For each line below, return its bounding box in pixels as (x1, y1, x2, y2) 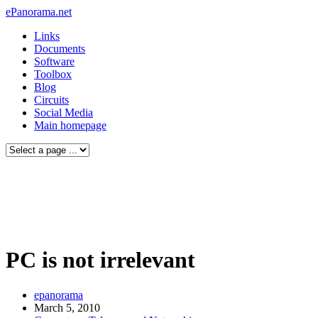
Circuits (34, 94, 69, 106)
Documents (34, 43, 85, 55)
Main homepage (34, 119, 106, 131)
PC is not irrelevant (6, 247, 195, 273)
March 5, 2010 (34, 301, 100, 314)
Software (34, 55, 75, 67)
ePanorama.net (6, 6, 72, 18)
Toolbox (34, 68, 72, 80)
